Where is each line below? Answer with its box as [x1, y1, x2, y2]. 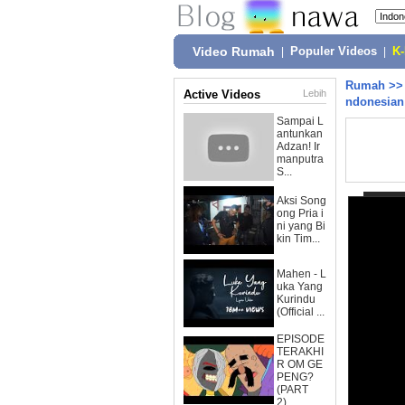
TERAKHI [277, 345, 324, 358]
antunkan [277, 127, 323, 140]
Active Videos [184, 88, 260, 101]
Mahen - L [277, 268, 326, 280]
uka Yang [277, 280, 323, 293]
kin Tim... [277, 232, 320, 245]
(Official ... [277, 306, 325, 318]
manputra [277, 153, 324, 165]
